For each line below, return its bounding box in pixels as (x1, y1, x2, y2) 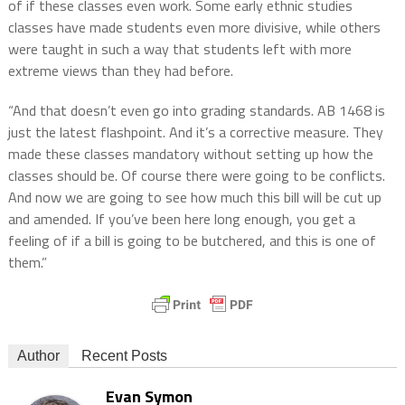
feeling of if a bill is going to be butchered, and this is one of (7, 229, 376, 251)
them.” (7, 250, 47, 273)
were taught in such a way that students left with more (7, 37, 352, 60)
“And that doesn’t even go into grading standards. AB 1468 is (7, 99, 385, 121)
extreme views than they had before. (7, 59, 233, 81)
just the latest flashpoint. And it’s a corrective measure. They (7, 120, 383, 143)
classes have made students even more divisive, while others (7, 15, 381, 38)
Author (16, 347, 60, 363)
